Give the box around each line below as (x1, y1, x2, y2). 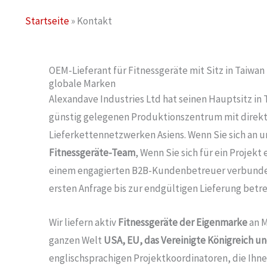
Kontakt (77, 14, 112, 27)
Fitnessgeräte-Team (49, 146, 135, 160)
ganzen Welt (49, 234, 104, 247)
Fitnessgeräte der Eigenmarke (118, 216, 247, 229)
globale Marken (49, 77, 116, 91)
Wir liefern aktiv (49, 216, 118, 229)
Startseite (25, 14, 69, 27)
